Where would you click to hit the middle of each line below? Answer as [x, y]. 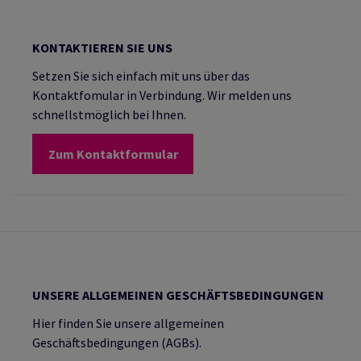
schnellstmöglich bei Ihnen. [109, 114]
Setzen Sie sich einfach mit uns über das [141, 75]
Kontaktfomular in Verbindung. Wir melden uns [162, 95]
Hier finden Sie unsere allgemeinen [128, 323]
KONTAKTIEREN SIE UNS [102, 47]
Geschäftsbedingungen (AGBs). [117, 342]
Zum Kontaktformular [113, 154]
